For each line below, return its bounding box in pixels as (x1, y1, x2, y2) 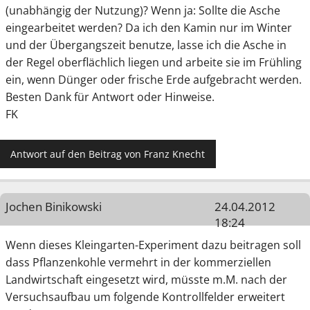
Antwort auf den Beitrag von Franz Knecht (10, 147, 206, 161)
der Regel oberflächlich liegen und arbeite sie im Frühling (6, 55, 302, 71)
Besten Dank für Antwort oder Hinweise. (6, 89, 215, 105)
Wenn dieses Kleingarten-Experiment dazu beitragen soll (6, 237, 301, 253)
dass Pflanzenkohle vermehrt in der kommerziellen (6, 254, 271, 270)
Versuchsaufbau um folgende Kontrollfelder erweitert (6, 289, 285, 304)
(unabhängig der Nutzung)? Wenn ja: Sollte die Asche (6, 3, 280, 19)
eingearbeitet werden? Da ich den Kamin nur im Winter (6, 20, 292, 36)
